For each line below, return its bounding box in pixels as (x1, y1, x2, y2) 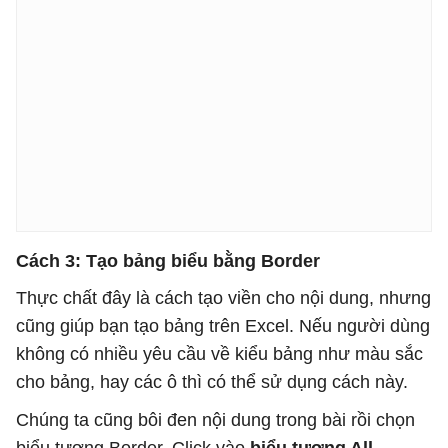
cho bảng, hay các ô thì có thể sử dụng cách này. (16, 371, 408, 392)
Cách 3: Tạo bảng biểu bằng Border (16, 250, 320, 271)
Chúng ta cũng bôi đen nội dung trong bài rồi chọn (16, 409, 415, 430)
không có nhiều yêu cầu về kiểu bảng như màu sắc (16, 343, 423, 364)
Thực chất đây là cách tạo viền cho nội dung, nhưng (16, 287, 431, 308)
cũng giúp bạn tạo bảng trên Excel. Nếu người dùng (16, 315, 430, 336)
